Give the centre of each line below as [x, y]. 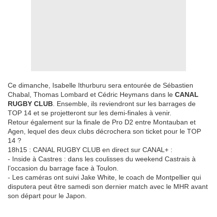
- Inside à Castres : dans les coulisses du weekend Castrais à [102, 159]
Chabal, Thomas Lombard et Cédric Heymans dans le [91, 95]
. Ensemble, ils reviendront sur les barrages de [124, 104]
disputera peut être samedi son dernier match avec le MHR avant [108, 187]
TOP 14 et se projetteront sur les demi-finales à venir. [90, 113]
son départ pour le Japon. [47, 196]
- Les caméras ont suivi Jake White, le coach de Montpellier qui [104, 178]
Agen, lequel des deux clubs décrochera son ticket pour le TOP [104, 132]
